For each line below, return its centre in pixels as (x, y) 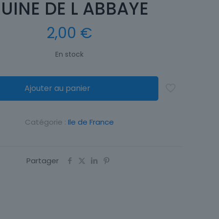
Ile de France (91, 122)
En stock (69, 55)
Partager (43, 161)
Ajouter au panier (57, 88)
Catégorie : (46, 122)
